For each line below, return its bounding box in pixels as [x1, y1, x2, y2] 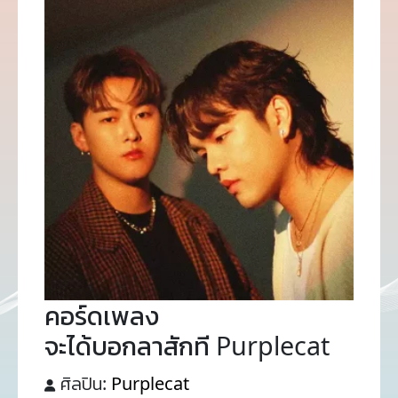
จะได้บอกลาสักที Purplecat [44, 328, 330, 362]
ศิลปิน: [60, 371, 111, 395]
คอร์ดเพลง [44, 298, 159, 332]
